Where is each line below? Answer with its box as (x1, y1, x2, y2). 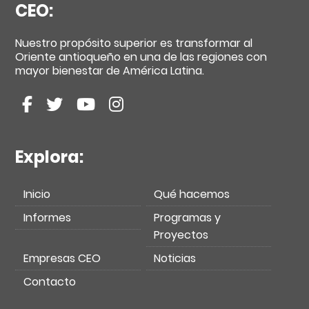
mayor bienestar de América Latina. (15, 62, 205, 79)
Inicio (23, 186, 50, 202)
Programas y (154, 209, 221, 226)
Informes (23, 209, 71, 226)
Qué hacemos (154, 186, 230, 202)
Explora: (15, 145, 84, 168)
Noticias (154, 250, 197, 266)
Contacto (23, 273, 76, 290)
